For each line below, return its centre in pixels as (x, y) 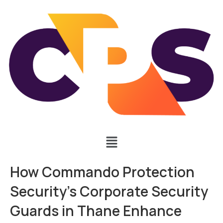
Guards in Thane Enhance (96, 211)
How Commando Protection (102, 172)
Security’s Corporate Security (109, 191)
